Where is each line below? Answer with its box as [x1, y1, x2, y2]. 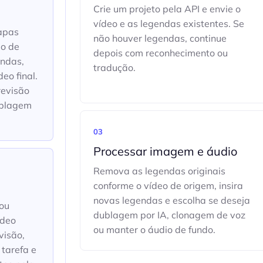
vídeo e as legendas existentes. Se [93, 18, 244, 29]
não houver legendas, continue [93, 32, 227, 44]
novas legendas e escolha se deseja [93, 194, 250, 206]
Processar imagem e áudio [93, 144, 237, 159]
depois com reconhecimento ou [93, 47, 228, 59]
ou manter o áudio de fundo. [93, 224, 215, 235]
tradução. [93, 62, 136, 73]
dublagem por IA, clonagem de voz [93, 209, 245, 221]
